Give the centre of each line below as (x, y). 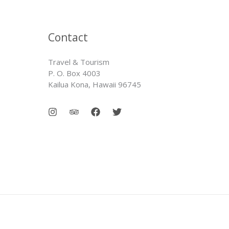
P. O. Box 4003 (110, 73)
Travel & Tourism (119, 62)
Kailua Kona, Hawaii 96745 (95, 84)
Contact (68, 37)
